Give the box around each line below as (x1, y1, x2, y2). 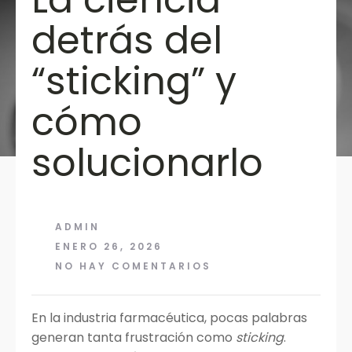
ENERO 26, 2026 (55, 240, 163, 253)
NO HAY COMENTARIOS (55, 259, 211, 273)
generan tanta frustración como (31, 328, 236, 346)
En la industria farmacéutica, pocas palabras (31, 309, 307, 327)
